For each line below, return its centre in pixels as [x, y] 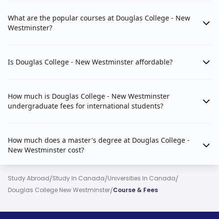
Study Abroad [29, 178]
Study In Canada [78, 178]
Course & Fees [135, 190]
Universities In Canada [142, 178]
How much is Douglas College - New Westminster [89, 96]
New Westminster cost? [46, 150]
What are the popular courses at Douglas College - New [99, 18]
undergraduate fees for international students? [86, 106]
